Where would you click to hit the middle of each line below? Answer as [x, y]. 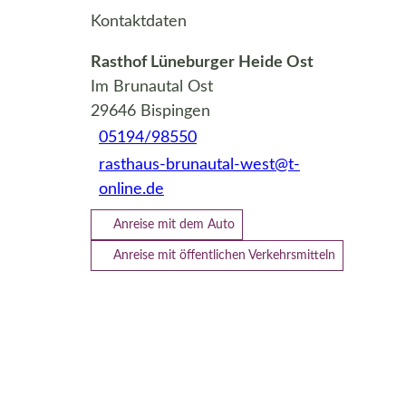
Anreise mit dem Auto [174, 224]
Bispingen [175, 111]
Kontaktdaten [139, 21]
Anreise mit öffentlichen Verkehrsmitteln [224, 255]
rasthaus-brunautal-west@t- [199, 164]
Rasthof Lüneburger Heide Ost [202, 62]
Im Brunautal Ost [152, 87]
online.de [131, 189]
